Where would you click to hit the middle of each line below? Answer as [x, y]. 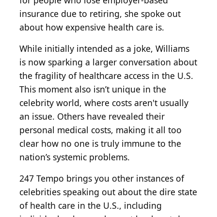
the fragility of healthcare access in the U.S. [106, 76]
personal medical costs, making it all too [101, 130]
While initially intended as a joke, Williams [104, 49]
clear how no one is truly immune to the [100, 144]
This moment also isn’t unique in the [93, 89]
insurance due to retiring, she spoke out [100, 14]
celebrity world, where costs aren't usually [104, 103]
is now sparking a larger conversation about [108, 62]
